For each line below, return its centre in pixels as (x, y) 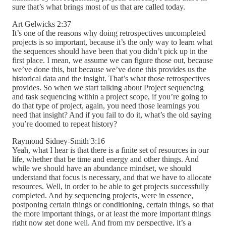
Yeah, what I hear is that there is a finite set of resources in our (110, 150)
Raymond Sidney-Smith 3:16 (59, 141)
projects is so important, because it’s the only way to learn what (112, 42)
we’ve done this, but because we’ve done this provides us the (109, 70)
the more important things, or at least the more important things (111, 214)
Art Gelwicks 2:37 (42, 24)
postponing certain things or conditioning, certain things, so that (113, 205)
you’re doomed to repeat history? (65, 124)
